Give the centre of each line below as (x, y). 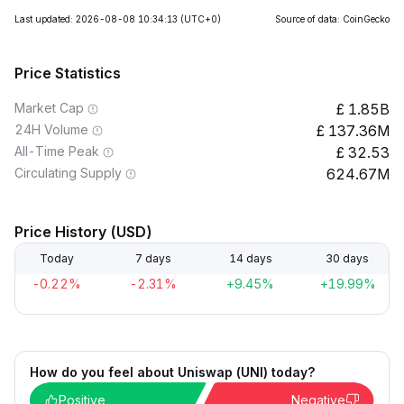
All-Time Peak (57, 151)
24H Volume (51, 129)
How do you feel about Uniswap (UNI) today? (172, 372)
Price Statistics (68, 73)
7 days (154, 258)
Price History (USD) (83, 232)
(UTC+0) (201, 19)
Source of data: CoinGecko (332, 19)
